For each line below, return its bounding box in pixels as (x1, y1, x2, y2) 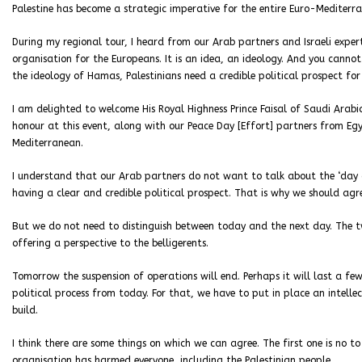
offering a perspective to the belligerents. (12, 238, 208, 249)
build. (12, 305, 38, 316)
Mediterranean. (12, 137, 83, 149)
